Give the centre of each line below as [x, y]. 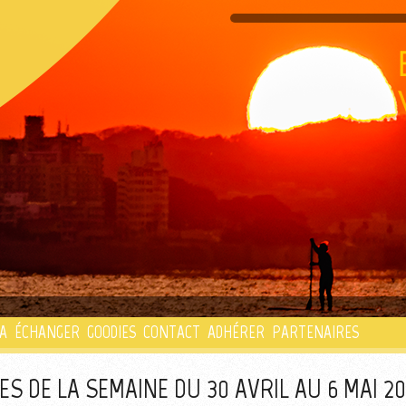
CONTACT [172, 332]
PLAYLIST [182, 194]
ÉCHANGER [47, 332]
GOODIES [111, 332]
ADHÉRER [236, 332]
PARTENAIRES [315, 332]
